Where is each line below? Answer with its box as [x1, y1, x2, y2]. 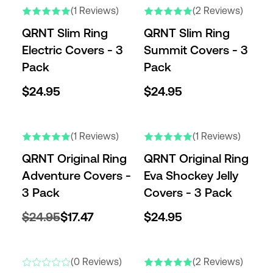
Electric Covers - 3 [22, 43, 123, 57]
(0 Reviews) [71, 256, 122, 268]
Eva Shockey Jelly [144, 168, 238, 183]
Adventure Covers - [22, 168, 131, 183]
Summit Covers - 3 [144, 43, 248, 57]
